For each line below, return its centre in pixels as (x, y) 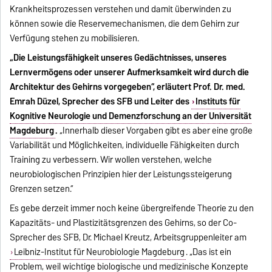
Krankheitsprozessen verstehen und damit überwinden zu (121, 9)
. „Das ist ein (208, 252)
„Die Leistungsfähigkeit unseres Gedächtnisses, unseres (118, 57)
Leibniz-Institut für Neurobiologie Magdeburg (99, 252)
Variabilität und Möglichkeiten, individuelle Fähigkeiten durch (125, 145)
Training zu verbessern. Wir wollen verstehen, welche (111, 159)
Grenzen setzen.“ (42, 189)
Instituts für (218, 101)
